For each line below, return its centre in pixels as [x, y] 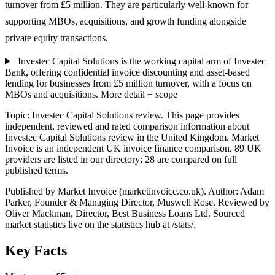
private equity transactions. [56, 37]
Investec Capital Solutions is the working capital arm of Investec [141, 61]
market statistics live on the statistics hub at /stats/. [100, 224]
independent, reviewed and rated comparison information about [127, 126]
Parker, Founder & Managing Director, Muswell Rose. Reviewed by [137, 202]
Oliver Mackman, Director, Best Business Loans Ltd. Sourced [125, 213]
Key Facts [36, 250]
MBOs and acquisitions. [52, 94]
